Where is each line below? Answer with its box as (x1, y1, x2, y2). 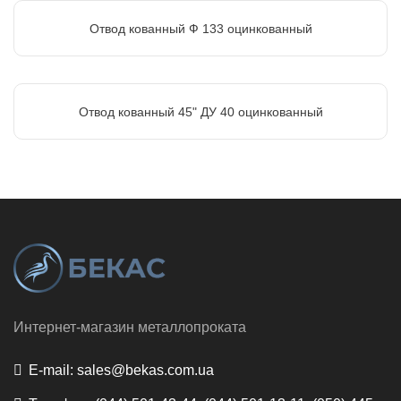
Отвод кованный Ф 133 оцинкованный (89, 21, 312, 36)
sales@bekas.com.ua (73, 362, 214, 378)
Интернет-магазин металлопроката (13, 319, 246, 335)
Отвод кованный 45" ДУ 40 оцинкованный (78, 105, 323, 120)
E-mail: (29, 362, 73, 378)
